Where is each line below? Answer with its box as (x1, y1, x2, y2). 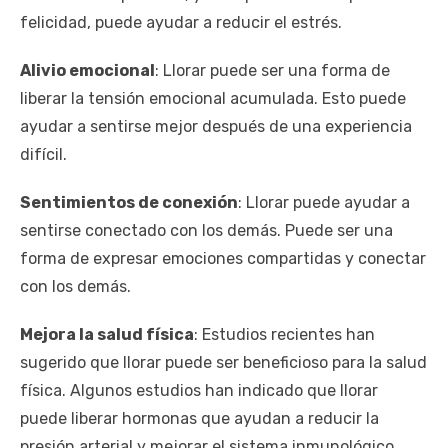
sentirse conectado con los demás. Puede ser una (20, 220, 393, 240)
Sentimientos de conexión (20, 192, 238, 212)
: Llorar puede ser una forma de (155, 60, 390, 80)
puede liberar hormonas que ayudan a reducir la (20, 408, 379, 428)
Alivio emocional (20, 60, 155, 80)
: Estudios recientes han (194, 324, 375, 344)
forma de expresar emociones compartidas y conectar (20, 248, 426, 268)
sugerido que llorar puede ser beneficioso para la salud (20, 352, 427, 372)
